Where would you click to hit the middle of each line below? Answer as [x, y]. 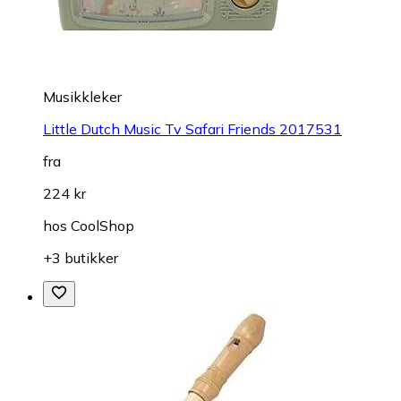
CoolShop [102, 225]
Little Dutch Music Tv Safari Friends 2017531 [192, 128]
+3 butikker [81, 257]
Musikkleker [82, 96]
